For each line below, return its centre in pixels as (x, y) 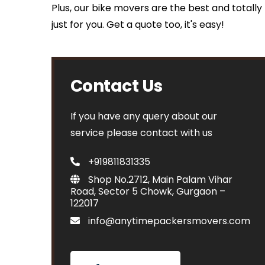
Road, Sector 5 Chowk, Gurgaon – (148, 191)
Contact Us (117, 86)
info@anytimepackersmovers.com (168, 221)
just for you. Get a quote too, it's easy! (138, 25)
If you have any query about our (144, 116)
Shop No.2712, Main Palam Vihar (159, 180)
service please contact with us (141, 133)
